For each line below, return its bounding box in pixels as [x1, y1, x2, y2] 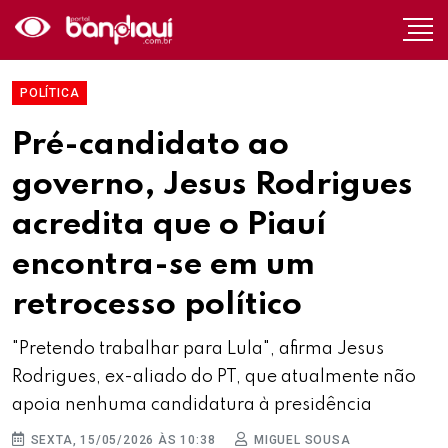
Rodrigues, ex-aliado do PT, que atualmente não [12, 368, 416, 386]
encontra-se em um [12, 249, 315, 281]
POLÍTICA [20, 86, 80, 100]
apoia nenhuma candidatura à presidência [12, 396, 372, 414]
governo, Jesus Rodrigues [12, 169, 413, 201]
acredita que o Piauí [12, 209, 326, 241]
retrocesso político [12, 289, 302, 321]
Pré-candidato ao [12, 129, 289, 161]
